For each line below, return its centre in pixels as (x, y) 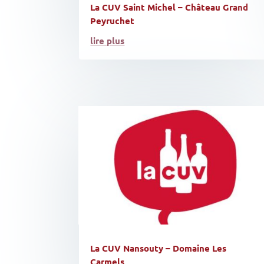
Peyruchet (113, 21)
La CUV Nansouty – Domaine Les (159, 248)
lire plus (108, 41)
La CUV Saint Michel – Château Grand (169, 7)
